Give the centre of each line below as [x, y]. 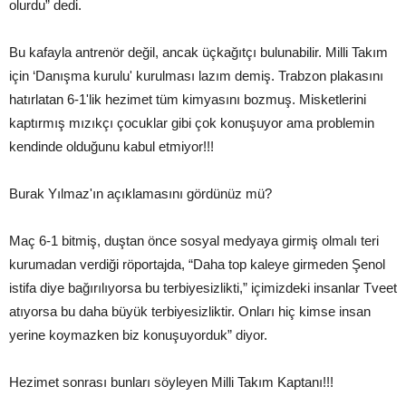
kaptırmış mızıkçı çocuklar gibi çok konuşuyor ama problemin [192, 122]
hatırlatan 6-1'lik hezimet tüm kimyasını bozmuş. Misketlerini [188, 99]
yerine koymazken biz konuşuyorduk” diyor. [138, 334]
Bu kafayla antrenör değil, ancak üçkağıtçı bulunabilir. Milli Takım [198, 52]
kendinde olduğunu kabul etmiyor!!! [111, 146]
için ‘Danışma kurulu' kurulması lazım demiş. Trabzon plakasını [196, 75]
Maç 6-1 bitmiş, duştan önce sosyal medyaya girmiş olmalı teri [194, 240]
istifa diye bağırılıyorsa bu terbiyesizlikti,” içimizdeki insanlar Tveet [203, 287]
